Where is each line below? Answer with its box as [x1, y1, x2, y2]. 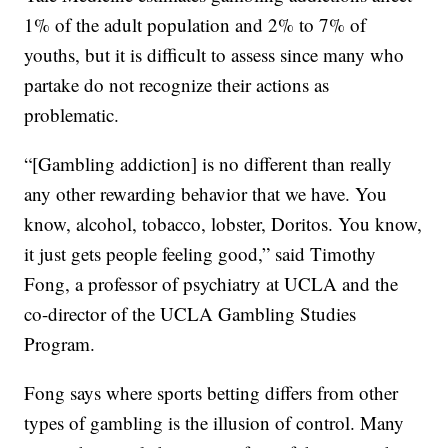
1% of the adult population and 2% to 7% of [24, 11, 367, 37]
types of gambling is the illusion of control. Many [24, 409, 405, 435]
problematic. [24, 101, 120, 127]
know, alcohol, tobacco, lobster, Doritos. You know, [24, 210, 423, 236]
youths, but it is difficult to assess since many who [24, 41, 405, 67]
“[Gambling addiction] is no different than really [24, 150, 393, 176]
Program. [24, 330, 96, 356]
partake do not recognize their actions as [24, 71, 330, 97]
